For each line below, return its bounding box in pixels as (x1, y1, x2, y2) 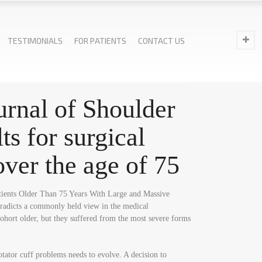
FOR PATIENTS (74, 36, 126, 46)
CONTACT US (138, 36, 185, 46)
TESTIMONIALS (8, 36, 63, 46)
